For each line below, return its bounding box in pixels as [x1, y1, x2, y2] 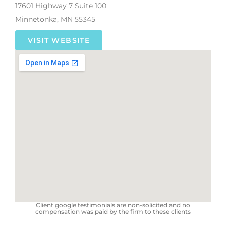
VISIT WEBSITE [28, 35, 90, 45]
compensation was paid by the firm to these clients [35, 207, 191, 215]
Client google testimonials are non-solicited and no [36, 201, 190, 209]
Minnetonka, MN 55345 [15, 15, 95, 24]
